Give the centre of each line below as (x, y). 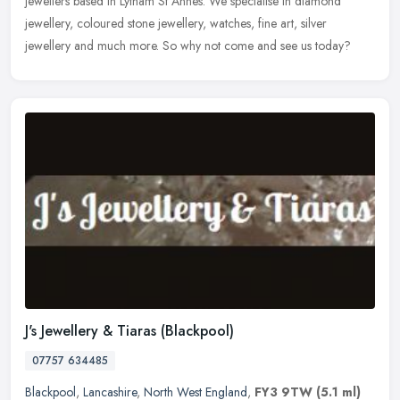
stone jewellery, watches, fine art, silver (227, 23)
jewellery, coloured (75, 23)
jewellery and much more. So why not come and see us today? (188, 45)
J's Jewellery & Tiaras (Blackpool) (129, 330)
